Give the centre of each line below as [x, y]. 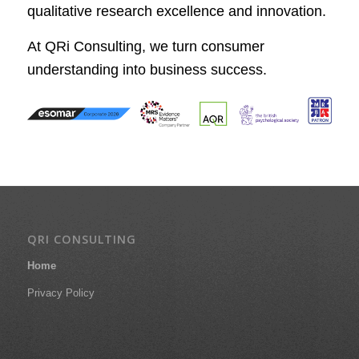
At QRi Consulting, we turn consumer [145, 47]
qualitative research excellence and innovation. [176, 11]
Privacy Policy [61, 292]
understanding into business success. [147, 70]
